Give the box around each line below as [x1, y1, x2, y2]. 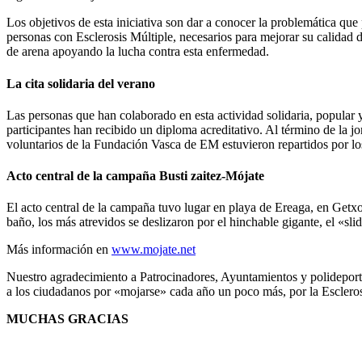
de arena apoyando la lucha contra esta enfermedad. [6, 44, 269, 59]
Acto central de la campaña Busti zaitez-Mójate [6, 169, 264, 183]
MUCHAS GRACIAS [6, 312, 128, 326]
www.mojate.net [112, 242, 196, 257]
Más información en [6, 242, 112, 257]
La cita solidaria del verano [6, 76, 155, 90]
